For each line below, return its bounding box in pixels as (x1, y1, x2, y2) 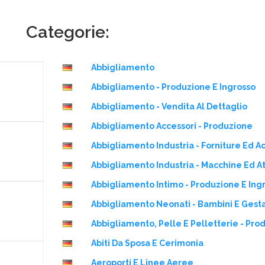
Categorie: (26, 22, 109, 43)
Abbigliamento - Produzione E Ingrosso (91, 82, 256, 92)
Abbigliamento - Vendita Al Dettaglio (91, 101, 247, 111)
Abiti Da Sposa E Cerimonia (91, 238, 203, 248)
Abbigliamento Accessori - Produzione (91, 121, 253, 131)
